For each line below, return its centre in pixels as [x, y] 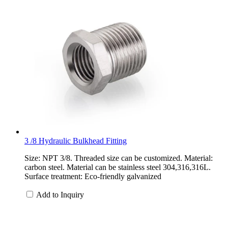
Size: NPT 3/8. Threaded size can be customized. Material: [119, 158]
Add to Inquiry [60, 194]
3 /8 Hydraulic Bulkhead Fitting [76, 140]
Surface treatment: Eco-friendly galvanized [93, 176]
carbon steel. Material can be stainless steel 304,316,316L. [118, 167]
